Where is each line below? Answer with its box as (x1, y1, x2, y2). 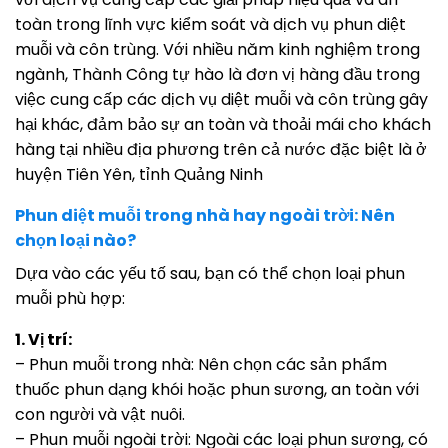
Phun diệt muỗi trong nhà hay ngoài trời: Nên (15, 204, 395, 228)
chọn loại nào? (15, 229, 136, 253)
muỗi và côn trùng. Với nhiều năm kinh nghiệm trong (15, 38, 420, 62)
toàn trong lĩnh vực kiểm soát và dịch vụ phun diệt (15, 13, 406, 37)
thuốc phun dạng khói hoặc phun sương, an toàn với (15, 378, 419, 402)
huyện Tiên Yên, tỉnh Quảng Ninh (15, 163, 263, 187)
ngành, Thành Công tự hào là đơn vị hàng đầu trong (15, 63, 420, 87)
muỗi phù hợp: (15, 287, 125, 311)
